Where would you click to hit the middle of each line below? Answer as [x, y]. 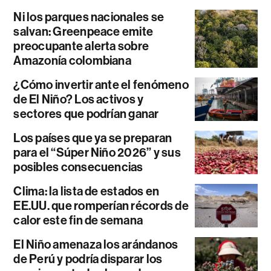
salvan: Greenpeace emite [83, 31]
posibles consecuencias [78, 167]
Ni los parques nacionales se [89, 17]
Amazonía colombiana [72, 60]
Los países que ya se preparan [93, 138]
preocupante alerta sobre [81, 46]
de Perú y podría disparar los [88, 259]
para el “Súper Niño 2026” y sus [97, 152]
